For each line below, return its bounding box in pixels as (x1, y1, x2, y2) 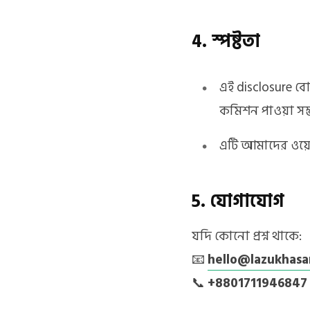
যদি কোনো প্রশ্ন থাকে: (192, 225, 302, 247)
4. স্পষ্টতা (192, 27, 260, 56)
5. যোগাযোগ (192, 186, 284, 216)
